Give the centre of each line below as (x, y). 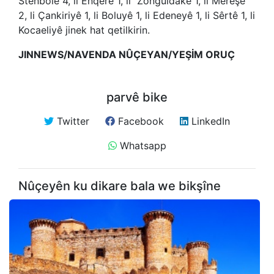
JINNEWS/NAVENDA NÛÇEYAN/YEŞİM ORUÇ (127, 54)
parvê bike (137, 97)
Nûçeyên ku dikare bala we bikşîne (120, 186)
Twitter (72, 121)
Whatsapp (141, 146)
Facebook (139, 121)
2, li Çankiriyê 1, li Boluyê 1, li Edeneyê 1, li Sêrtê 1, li (137, 15)
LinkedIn (209, 121)
